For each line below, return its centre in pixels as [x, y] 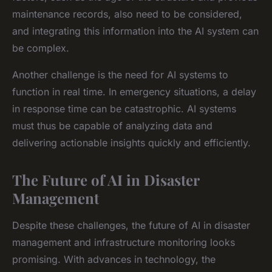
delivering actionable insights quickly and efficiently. [131, 142]
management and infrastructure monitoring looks [124, 242]
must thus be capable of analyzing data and [112, 125]
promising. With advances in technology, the [114, 259]
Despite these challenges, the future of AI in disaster [131, 225]
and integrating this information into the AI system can [135, 31]
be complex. [41, 48]
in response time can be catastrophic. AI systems [124, 108]
